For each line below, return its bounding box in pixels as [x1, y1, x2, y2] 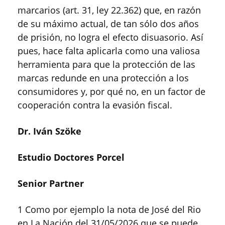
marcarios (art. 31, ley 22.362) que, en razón [18, 4, 201, 17]
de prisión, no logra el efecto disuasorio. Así [18, 31, 203, 44]
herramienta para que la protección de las [18, 58, 195, 71]
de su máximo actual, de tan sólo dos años [18, 18, 199, 30]
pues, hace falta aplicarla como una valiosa [18, 45, 200, 57]
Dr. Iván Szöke [18, 125, 84, 138]
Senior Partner [18, 177, 86, 190]
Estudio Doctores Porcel [18, 151, 125, 164]
